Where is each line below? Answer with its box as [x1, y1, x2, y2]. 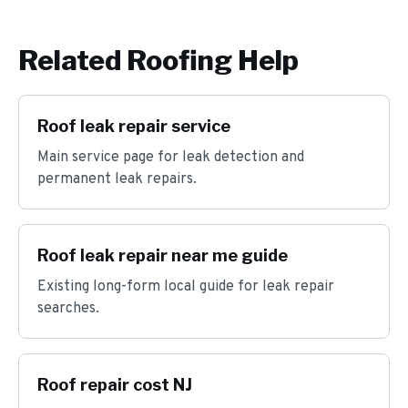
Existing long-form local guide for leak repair [37, 278, 334, 296]
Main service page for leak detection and [37, 148, 304, 167]
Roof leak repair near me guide [37, 246, 288, 265]
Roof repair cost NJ [37, 375, 192, 394]
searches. [37, 300, 99, 318]
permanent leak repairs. [37, 170, 197, 189]
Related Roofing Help [18, 44, 299, 76]
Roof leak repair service [37, 117, 230, 136]
